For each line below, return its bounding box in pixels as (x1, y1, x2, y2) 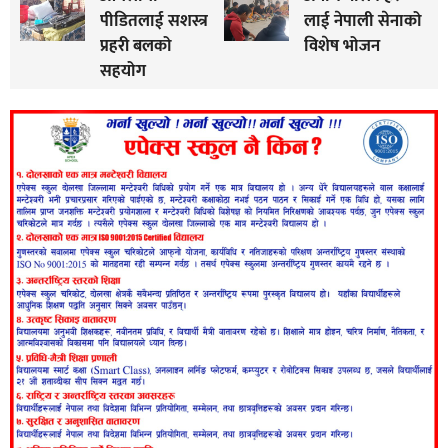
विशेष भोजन (303, 32, 380, 61)
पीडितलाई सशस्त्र (99, 7, 208, 36)
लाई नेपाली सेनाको (303, 7, 422, 36)
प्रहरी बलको (99, 32, 172, 61)
